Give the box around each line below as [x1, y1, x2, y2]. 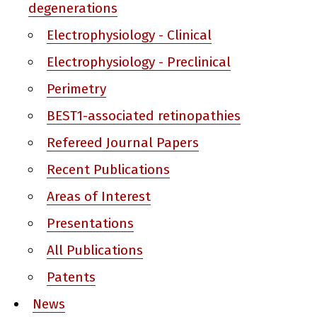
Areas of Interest [47, 188, 151, 205]
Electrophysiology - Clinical [47, 27, 212, 44]
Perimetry [47, 81, 107, 98]
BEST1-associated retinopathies [47, 108, 241, 125]
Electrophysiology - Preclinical [47, 54, 231, 71]
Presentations [47, 215, 134, 232]
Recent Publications [47, 161, 171, 178]
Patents [47, 269, 96, 286]
